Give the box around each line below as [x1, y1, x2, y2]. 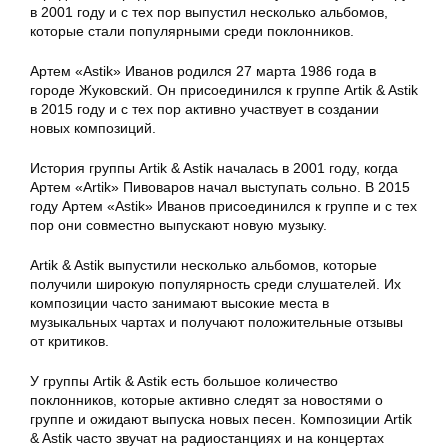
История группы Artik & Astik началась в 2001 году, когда [30, 160, 398, 177]
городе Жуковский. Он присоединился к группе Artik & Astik [30, 82, 418, 99]
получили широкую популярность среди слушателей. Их [30, 276, 401, 293]
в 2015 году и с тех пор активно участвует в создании [30, 101, 379, 118]
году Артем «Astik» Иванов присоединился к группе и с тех [30, 198, 417, 215]
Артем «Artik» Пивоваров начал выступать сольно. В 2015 [30, 179, 410, 196]
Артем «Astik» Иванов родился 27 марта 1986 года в [30, 63, 376, 80]
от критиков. [30, 333, 109, 350]
